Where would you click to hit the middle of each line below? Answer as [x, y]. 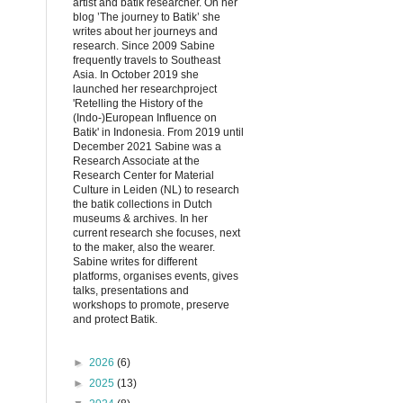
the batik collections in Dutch [143, 204]
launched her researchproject [145, 89]
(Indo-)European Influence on [145, 118]
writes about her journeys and [145, 31]
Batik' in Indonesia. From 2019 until [158, 132]
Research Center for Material [143, 175]
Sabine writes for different [135, 262]
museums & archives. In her [140, 219]
